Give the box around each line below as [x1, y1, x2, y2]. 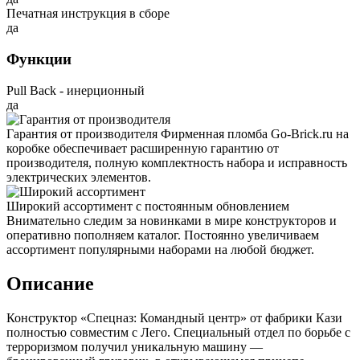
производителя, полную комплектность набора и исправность [6, 155, 347, 170]
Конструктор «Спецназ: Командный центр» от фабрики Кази [6, 310, 342, 325]
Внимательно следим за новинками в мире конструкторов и [6, 213, 337, 227]
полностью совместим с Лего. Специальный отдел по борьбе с [6, 325, 350, 339]
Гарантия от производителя [6, 126, 157, 141]
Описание [6, 272, 94, 294]
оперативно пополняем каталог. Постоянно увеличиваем [6, 227, 319, 242]
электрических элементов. [6, 170, 151, 184]
